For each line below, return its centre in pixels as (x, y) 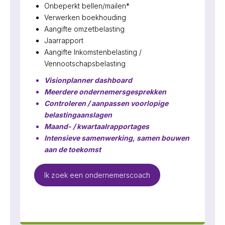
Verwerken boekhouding (85, 17)
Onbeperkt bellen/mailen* (87, 6)
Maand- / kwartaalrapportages (97, 126)
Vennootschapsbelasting (85, 63)
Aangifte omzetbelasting (84, 29)
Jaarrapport (64, 40)
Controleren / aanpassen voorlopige (106, 103)
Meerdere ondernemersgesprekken (105, 91)
